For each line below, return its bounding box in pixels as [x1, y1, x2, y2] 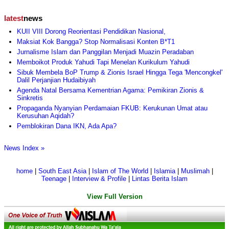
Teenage [41, 175, 66, 183]
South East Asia [38, 167, 86, 175]
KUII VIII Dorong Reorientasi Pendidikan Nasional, [17, 28, 166, 36]
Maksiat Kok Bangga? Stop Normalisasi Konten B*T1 [17, 38, 175, 46]
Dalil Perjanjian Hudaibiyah [17, 76, 96, 84]
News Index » [4, 144, 44, 152]
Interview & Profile [72, 175, 126, 183]
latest [4, 14, 24, 23]
